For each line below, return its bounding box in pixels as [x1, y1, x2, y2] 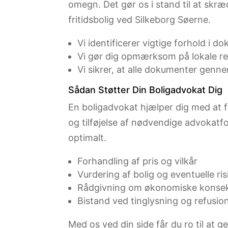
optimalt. [68, 132, 107, 144]
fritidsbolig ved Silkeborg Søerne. [68, 14, 211, 25]
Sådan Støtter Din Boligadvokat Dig [68, 84, 223, 96]
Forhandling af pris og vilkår [77, 156, 198, 167]
